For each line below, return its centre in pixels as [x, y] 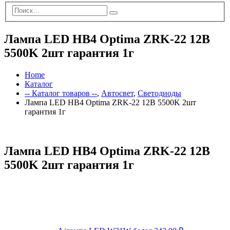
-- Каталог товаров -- [61, 93]
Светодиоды [159, 93]
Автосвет [117, 93]
